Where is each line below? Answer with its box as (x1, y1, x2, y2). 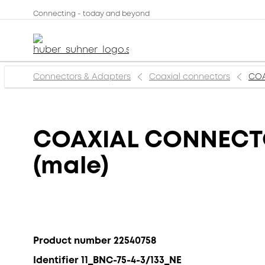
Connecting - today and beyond (33, 9, 150, 19)
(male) (33, 149, 109, 182)
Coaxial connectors (149, 71, 230, 82)
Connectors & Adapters (33, 71, 131, 82)
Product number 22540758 (33, 234, 156, 247)
